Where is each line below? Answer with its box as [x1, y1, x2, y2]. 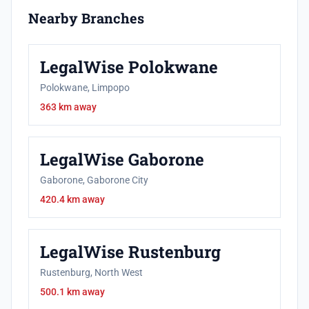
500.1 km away [40, 286, 105, 297]
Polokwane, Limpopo [40, 82, 130, 93]
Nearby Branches [28, 9, 144, 27]
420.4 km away [40, 194, 105, 205]
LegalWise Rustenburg [40, 241, 221, 263]
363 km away [40, 101, 97, 112]
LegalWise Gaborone [40, 148, 204, 170]
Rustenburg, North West [40, 267, 143, 278]
